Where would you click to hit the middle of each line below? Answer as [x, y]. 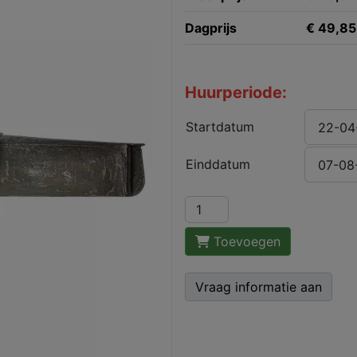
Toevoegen [245, 241]
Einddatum [218, 164]
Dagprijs [210, 28]
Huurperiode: [235, 92]
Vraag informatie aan [258, 287]
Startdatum [220, 127]
